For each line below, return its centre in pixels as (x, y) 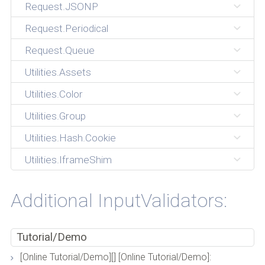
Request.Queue (59, 51)
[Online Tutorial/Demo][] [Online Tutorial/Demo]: (115, 257)
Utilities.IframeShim (68, 160)
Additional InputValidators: (119, 200)
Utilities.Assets (58, 72)
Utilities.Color (54, 94)
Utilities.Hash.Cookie (70, 138)
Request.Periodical (66, 29)
